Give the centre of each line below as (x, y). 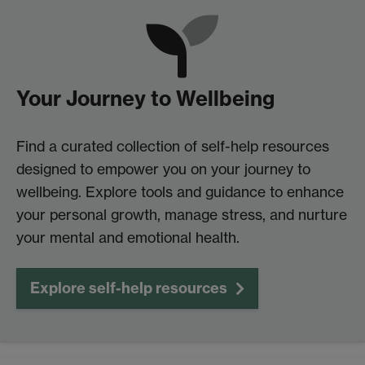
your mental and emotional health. (128, 238)
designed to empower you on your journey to (163, 169)
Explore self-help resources (129, 288)
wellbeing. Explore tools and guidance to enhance (180, 192)
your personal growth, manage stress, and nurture (182, 215)
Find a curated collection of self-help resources (173, 147)
